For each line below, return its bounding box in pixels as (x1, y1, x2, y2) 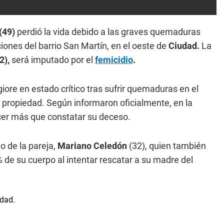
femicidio (95, 54, 133, 65)
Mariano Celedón (57, 140, 129, 151)
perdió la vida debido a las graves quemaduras (17, 26, 200, 37)
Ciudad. (168, 40, 199, 51)
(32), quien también (129, 140, 206, 151)
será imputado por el (9, 54, 95, 65)
